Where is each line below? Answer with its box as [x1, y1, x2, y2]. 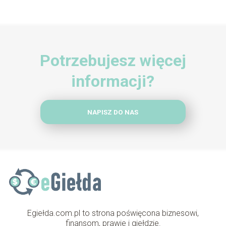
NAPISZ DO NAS [87, 108, 139, 116]
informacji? [71, 72, 155, 91]
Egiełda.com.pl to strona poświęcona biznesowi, [27, 208, 199, 218]
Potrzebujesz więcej [39, 51, 186, 71]
